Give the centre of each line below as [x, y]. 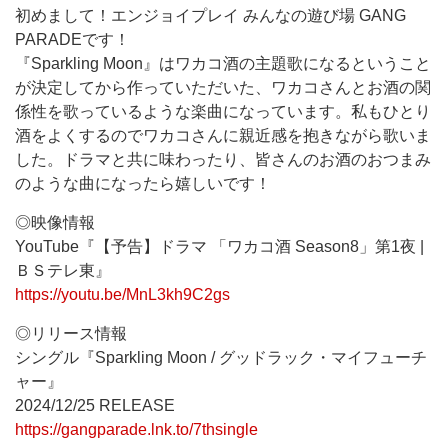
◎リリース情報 [71, 333]
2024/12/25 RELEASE [95, 405]
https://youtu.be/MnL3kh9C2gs [122, 294]
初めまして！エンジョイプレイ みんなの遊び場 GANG [210, 15]
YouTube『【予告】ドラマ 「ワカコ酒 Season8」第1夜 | [219, 246]
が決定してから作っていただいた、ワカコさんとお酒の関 [223, 87]
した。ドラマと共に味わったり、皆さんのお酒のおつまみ [223, 159]
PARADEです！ [72, 39]
